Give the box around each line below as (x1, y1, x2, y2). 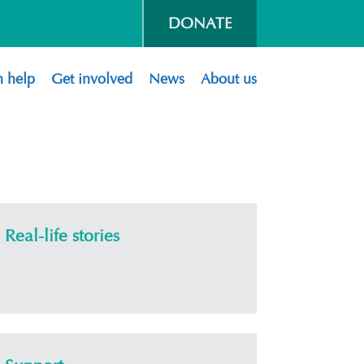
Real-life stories (5, 225, 119, 246)
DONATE (168, 14, 232, 32)
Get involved (51, 71, 132, 88)
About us (201, 71, 257, 88)
